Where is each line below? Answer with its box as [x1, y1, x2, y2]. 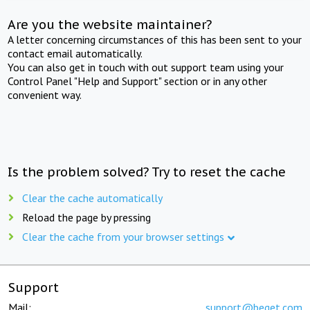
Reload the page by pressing [22, 210, 151, 224]
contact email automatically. [8, 46, 143, 60]
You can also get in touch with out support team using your [8, 60, 284, 74]
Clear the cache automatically [22, 190, 163, 205]
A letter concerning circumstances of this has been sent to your [8, 32, 302, 46]
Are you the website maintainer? [8, 16, 212, 33]
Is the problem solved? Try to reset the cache [8, 163, 286, 180]
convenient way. [8, 87, 82, 102]
